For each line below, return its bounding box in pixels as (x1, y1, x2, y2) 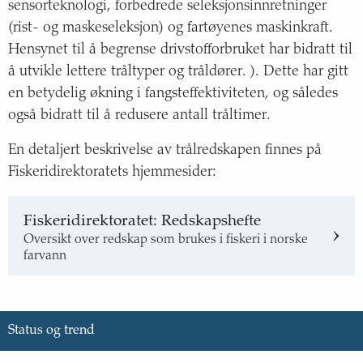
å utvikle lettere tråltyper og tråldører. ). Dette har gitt (8, 65, 348, 80)
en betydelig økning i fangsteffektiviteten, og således (8, 87, 338, 102)
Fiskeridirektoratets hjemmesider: (8, 164, 216, 180)
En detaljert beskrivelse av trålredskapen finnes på (8, 143, 322, 158)
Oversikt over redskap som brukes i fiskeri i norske (23, 233, 308, 246)
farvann (23, 249, 66, 263)
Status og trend (8, 324, 95, 338)
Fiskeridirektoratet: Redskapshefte (23, 213, 261, 229)
